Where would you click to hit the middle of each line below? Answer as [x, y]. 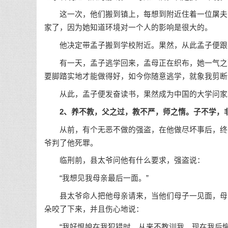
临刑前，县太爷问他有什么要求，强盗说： [124, 161]
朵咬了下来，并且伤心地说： [94, 209]
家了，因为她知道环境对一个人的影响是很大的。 [128, 28]
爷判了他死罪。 [71, 143]
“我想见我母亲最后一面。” [96, 178]
